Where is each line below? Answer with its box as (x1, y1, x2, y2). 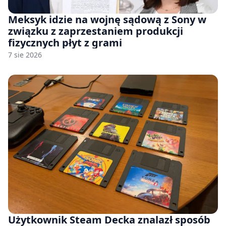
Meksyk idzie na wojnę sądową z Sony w (8, 13, 206, 27)
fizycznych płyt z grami (8, 36, 122, 50)
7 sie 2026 (8, 50, 42, 60)
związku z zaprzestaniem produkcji (8, 24, 183, 38)
